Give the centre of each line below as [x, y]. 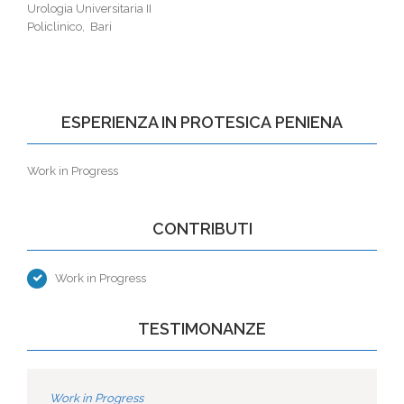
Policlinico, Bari [69, 27]
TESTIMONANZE [202, 329]
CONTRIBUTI [202, 229]
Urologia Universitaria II [89, 9]
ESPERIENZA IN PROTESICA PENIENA [202, 122]
